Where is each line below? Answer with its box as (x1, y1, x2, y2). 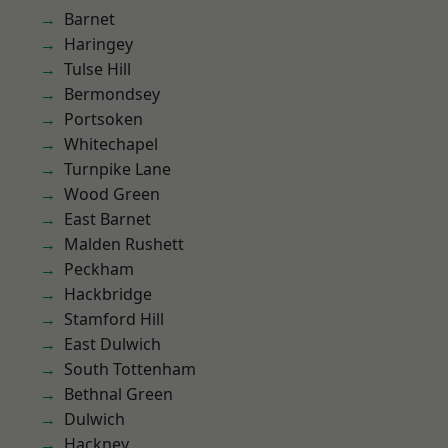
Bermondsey (64, 83, 160, 105)
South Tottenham (64, 358, 196, 380)
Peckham (64, 258, 134, 280)
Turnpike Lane (64, 158, 171, 180)
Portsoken (64, 108, 143, 130)
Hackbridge (64, 283, 152, 305)
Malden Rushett (64, 233, 184, 255)
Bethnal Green (64, 383, 173, 405)
